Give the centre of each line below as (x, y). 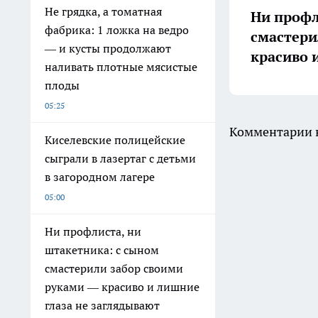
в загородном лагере (100, 177)
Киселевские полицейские (115, 140)
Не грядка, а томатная (103, 11)
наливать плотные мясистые (121, 67)
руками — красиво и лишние (122, 287)
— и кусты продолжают (108, 48)
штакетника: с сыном (102, 250)
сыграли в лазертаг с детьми (120, 158)
